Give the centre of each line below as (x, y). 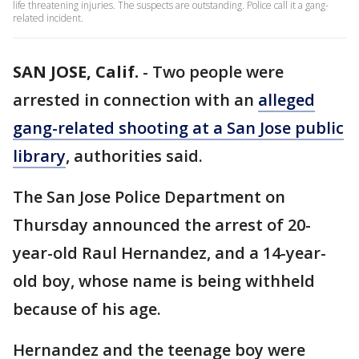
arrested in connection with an (135, 100)
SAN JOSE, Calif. (76, 72)
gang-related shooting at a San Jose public (178, 128)
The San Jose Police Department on (149, 197)
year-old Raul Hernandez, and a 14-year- (169, 253)
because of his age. (87, 309)
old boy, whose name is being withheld (164, 281)
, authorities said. (134, 156)
